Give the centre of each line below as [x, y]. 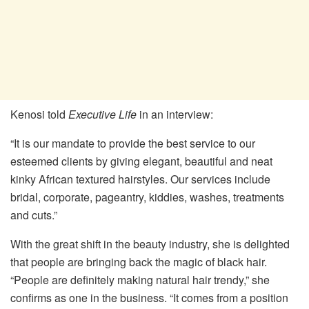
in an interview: [175, 114]
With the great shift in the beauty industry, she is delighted [150, 243]
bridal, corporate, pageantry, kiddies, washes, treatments [147, 197]
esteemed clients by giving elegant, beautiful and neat [141, 161]
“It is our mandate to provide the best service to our [133, 143]
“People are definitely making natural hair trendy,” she [140, 279]
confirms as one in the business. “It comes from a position [149, 297]
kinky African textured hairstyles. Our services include [140, 179]
